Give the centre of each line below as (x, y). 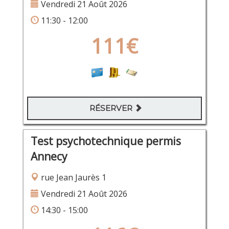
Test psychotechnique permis (106, 141)
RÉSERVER (112, 108)
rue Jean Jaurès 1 (72, 178)
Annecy (49, 157)
